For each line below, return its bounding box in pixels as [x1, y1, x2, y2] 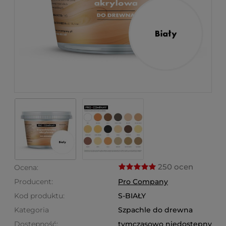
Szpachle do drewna [118, 205, 193, 214]
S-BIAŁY [118, 191, 146, 200]
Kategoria [14, 205, 49, 214]
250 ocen [158, 162, 193, 172]
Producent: [14, 177, 53, 186]
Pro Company [118, 177, 168, 186]
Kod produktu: [14, 191, 65, 200]
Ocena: [14, 163, 38, 172]
